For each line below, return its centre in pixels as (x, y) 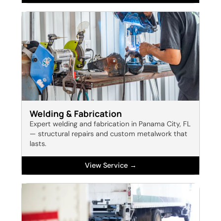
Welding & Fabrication (75, 114)
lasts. (38, 144)
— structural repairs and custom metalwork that (108, 134)
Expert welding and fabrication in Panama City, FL (110, 124)
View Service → (110, 166)
